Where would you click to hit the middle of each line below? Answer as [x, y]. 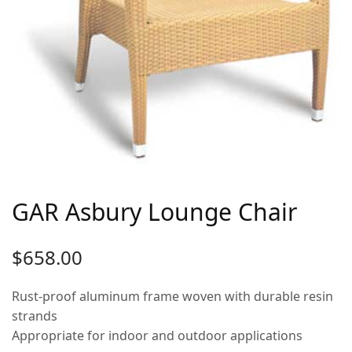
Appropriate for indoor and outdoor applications [158, 335]
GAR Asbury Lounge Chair [154, 211]
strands [35, 315]
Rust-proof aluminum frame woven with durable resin [173, 296]
